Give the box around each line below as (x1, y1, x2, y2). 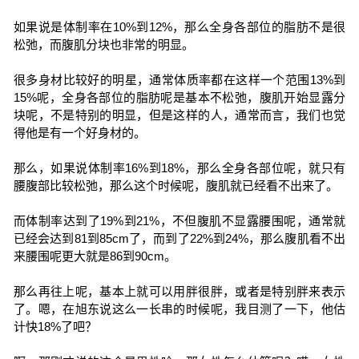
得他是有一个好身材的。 (13, 126, 146, 139)
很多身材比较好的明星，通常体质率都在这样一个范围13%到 (13, 73, 346, 87)
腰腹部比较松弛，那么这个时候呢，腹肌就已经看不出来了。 (13, 179, 338, 192)
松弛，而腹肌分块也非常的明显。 (13, 38, 194, 51)
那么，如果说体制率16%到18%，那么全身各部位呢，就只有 (13, 161, 346, 175)
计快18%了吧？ (13, 320, 97, 333)
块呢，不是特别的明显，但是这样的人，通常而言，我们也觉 (13, 108, 346, 122)
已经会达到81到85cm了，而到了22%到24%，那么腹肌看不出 (13, 232, 346, 245)
